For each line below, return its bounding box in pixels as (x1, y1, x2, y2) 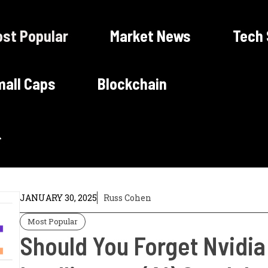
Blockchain (97, 74, 167, 93)
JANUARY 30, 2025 (20, 192, 98, 203)
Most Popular (28, 216, 78, 227)
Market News (109, 26, 191, 45)
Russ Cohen (103, 192, 152, 203)
